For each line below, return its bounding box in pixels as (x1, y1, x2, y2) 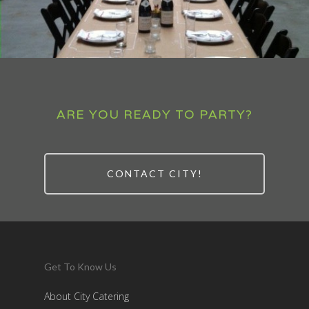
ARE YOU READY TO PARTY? (57, 106, 252, 122)
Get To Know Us (44, 261, 117, 272)
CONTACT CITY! (106, 168, 203, 179)
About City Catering (44, 290, 129, 303)
